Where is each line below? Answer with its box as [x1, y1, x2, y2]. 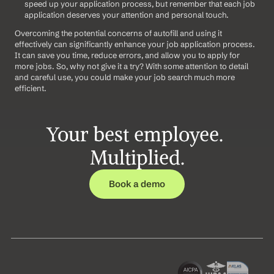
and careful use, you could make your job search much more [15, 72, 235, 82]
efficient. [15, 83, 46, 93]
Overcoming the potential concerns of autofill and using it [15, 28, 222, 38]
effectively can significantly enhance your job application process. [15, 39, 255, 49]
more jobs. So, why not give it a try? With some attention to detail [15, 61, 248, 71]
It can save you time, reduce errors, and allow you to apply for [15, 50, 240, 60]
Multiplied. [89, 145, 185, 170]
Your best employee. [46, 122, 223, 147]
